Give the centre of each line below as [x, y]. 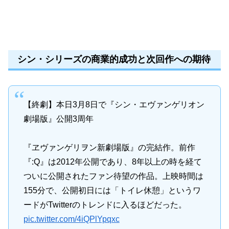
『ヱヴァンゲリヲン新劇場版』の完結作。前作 [109, 147]
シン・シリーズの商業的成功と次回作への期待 [114, 59]
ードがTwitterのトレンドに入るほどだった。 [105, 204]
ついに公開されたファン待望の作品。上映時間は [113, 176]
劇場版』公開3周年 [58, 119]
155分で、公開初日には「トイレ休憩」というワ [112, 190]
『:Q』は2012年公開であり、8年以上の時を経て [112, 162]
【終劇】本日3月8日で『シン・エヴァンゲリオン [114, 104]
